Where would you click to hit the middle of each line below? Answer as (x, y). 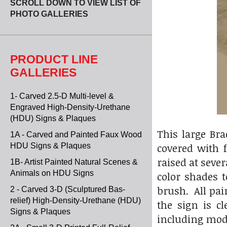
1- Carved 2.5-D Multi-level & (62, 96)
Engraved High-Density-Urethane (70, 107)
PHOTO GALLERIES (49, 14)
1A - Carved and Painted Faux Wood (76, 135)
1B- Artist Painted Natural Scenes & (74, 162)
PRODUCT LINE (54, 59)
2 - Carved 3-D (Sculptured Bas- (68, 189)
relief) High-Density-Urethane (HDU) (75, 200)
